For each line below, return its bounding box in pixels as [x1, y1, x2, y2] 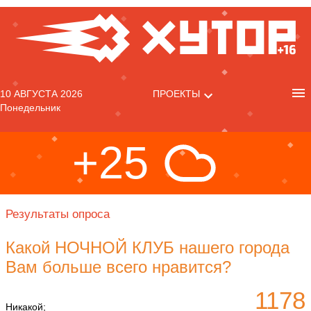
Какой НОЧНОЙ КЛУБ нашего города [6, 238, 289, 257]
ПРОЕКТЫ [152, 88, 200, 99]
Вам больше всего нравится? [6, 258, 231, 276]
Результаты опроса [6, 208, 110, 221]
